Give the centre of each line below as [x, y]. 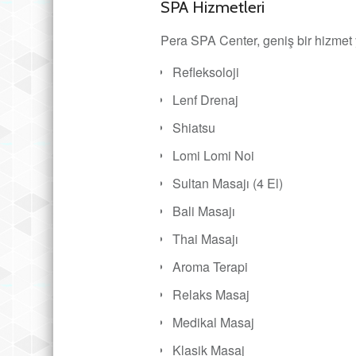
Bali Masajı [204, 211]
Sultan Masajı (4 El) [228, 183]
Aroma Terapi [210, 266]
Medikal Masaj [213, 322]
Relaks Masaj [211, 294]
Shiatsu [194, 127]
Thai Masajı [205, 238]
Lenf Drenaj [205, 99]
